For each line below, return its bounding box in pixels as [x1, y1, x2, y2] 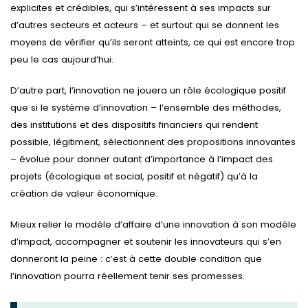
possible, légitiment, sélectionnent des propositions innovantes [10, 135, 296, 148]
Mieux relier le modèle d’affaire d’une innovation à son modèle [10, 217, 296, 231]
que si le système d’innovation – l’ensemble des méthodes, [10, 100, 281, 114]
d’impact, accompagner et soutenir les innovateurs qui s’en [10, 234, 281, 248]
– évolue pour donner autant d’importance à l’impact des [10, 152, 273, 166]
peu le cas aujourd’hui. [10, 53, 113, 67]
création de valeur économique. [10, 186, 157, 200]
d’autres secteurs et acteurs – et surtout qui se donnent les [10, 19, 279, 32]
